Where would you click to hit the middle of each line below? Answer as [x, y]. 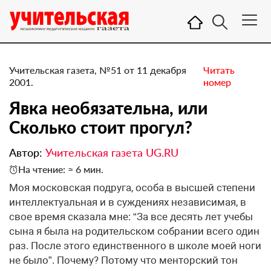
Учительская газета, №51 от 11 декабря [98, 70]
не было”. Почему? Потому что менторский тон [123, 260]
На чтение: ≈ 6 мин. [61, 169]
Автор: [27, 152]
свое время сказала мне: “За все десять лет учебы [131, 217]
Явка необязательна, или [108, 108]
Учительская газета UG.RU [112, 152]
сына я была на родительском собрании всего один [134, 231]
